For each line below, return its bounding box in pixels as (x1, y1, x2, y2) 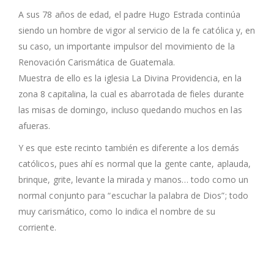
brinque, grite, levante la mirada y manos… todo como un (18, 174, 248, 186)
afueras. (18, 120, 51, 132)
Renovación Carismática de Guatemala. (18, 56, 176, 68)
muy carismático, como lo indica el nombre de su (18, 206, 216, 218)
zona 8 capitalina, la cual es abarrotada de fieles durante (18, 88, 245, 100)
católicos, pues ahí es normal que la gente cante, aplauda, (18, 158, 251, 170)
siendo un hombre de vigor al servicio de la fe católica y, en (18, 24, 256, 37)
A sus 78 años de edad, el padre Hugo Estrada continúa (18, 9, 240, 21)
